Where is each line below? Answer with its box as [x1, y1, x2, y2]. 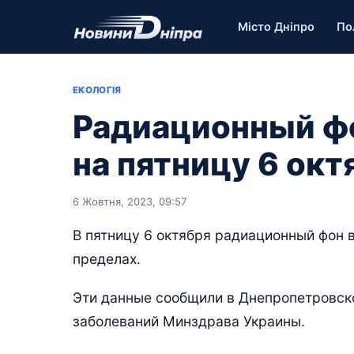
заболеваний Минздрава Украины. [73, 313, 305, 330]
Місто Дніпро [238, 19, 315, 34]
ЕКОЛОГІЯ [73, 85, 122, 96]
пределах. [73, 250, 141, 267]
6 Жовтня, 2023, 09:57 [73, 195, 186, 208]
